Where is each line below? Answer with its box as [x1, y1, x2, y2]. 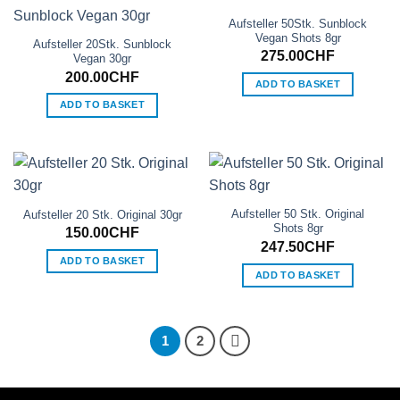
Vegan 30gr [73, 52, 131, 66]
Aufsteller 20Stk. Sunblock [33, 37, 171, 52]
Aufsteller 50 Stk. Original [231, 207, 364, 221]
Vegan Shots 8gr [254, 30, 341, 45]
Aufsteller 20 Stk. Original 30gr [22, 208, 182, 222]
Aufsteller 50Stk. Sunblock [229, 16, 367, 30]
